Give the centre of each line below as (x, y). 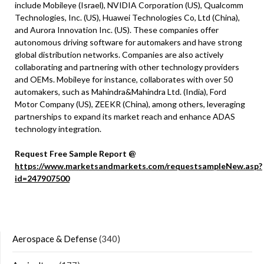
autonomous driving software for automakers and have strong (128, 42)
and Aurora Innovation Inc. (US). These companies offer (117, 29)
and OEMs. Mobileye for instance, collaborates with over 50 (124, 79)
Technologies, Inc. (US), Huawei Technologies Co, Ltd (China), (127, 17)
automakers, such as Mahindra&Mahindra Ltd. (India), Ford (121, 91)
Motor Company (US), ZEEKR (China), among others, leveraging (130, 104)
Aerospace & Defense (55, 238)
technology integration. (58, 128)
